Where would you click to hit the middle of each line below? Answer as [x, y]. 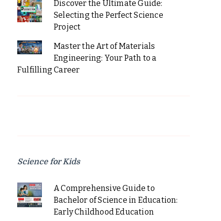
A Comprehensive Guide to [104, 188]
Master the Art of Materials [104, 46]
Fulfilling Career [49, 70]
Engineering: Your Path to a [105, 58]
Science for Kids [49, 162]
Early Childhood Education [104, 212]
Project [67, 27]
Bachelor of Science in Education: [116, 200]
